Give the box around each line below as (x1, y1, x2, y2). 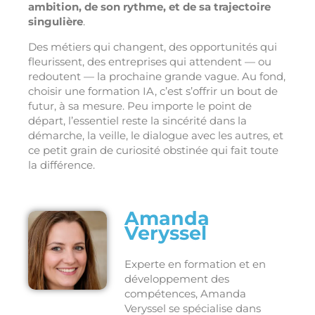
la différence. (28, 158, 95, 172)
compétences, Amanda (124, 287, 246, 301)
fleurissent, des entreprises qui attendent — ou (28, 55, 271, 69)
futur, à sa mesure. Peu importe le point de (28, 99, 252, 113)
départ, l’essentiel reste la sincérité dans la (28, 114, 247, 128)
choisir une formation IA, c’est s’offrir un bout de (28, 84, 278, 98)
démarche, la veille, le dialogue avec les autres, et (28, 129, 283, 143)
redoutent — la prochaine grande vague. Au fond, (28, 70, 285, 84)
